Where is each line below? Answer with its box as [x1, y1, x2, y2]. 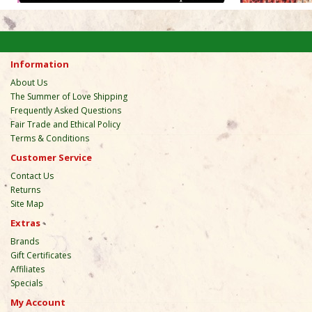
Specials [10, 276, 42, 289]
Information [10, 57, 69, 70]
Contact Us [10, 169, 54, 182]
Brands [10, 235, 39, 247]
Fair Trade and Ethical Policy [10, 118, 120, 130]
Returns [10, 183, 40, 196]
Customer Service [10, 150, 92, 164]
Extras [10, 216, 40, 229]
